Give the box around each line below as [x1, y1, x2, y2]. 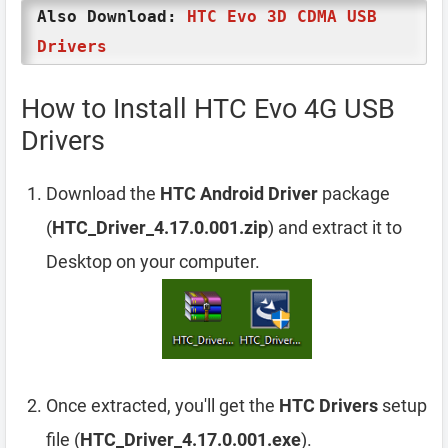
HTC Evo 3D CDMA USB [187, 7, 377, 26]
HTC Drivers [279, 395, 378, 417]
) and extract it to [268, 217, 402, 238]
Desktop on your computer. [46, 251, 260, 272]
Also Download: [37, 7, 187, 26]
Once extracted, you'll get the [46, 395, 279, 417]
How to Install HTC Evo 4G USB [21, 93, 395, 125]
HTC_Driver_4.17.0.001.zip [52, 217, 268, 238]
